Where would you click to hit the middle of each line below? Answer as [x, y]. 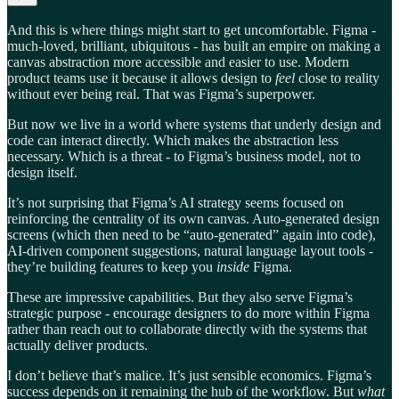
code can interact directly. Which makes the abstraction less [173, 141]
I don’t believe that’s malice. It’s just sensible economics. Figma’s [189, 376]
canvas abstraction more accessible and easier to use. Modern [178, 62]
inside [233, 267]
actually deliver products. [77, 346]
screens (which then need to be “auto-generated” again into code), [191, 235]
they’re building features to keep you [112, 267]
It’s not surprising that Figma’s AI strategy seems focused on [175, 203]
